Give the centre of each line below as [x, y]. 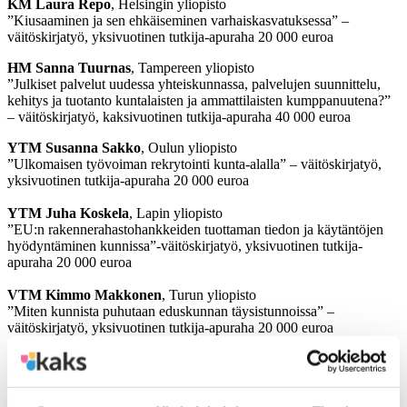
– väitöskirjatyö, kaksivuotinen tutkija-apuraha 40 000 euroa [179, 116]
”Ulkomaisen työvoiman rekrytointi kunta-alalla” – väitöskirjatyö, [194, 164]
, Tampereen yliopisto [193, 67]
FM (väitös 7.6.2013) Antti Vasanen [115, 360]
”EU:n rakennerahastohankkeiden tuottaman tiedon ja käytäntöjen [195, 229]
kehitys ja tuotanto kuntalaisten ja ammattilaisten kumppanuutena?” [199, 100]
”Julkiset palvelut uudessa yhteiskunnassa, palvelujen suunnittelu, [194, 84]
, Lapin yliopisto [176, 213]
